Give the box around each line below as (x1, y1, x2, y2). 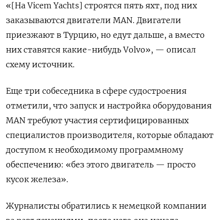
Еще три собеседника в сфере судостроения (6, 86, 187, 96)
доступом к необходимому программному (6, 145, 183, 155)
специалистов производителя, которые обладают (6, 130, 214, 140)
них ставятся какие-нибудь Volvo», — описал (6, 45, 196, 55)
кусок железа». (6, 174, 68, 184)
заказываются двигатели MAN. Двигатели (6, 15, 181, 25)
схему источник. (6, 59, 75, 69)
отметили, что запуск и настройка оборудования (6, 101, 212, 110)
